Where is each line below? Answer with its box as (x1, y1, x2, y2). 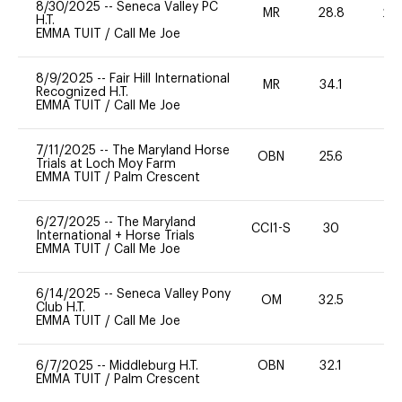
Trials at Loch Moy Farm (36, 157, 176, 170)
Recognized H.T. (36, 85, 128, 99)
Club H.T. (36, 301, 85, 314)
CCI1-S (251, 223, 292, 236)
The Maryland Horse (112, 144, 230, 157)
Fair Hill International (109, 72, 230, 85)
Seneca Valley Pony (117, 287, 231, 301)
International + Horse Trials (36, 229, 195, 242)
